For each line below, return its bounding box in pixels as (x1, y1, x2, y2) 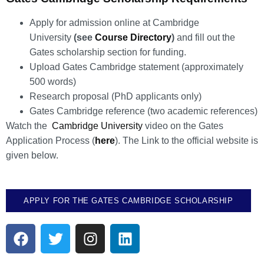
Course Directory (95, 32, 171, 42)
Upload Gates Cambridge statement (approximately (29, 61, 243, 72)
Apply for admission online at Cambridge (29, 17, 199, 28)
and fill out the (174, 32, 235, 42)
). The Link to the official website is (115, 135, 258, 146)
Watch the (6, 120, 49, 131)
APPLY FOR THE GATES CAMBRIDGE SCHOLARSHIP (24, 196, 233, 206)
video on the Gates (143, 120, 223, 131)
